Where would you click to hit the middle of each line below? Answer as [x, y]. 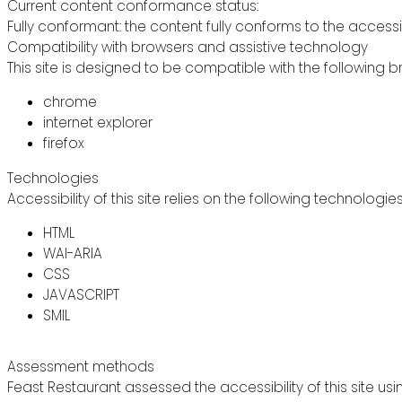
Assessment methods [81, 366]
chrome [70, 102]
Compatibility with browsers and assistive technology [188, 48]
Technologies [53, 178]
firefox [64, 144]
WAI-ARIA [73, 254]
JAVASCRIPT [81, 295]
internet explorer [98, 123]
